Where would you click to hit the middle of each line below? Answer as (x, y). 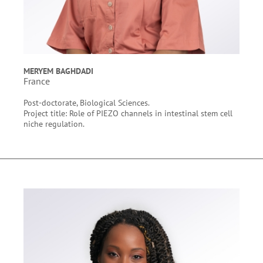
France (37, 81)
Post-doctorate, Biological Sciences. (87, 102)
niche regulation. (54, 124)
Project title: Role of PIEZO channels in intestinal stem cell (128, 113)
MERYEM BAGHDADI (58, 71)
